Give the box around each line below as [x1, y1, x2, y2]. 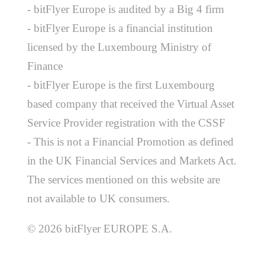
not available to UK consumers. [27, 192, 170, 205]
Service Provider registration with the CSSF [27, 116, 226, 129]
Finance [27, 59, 63, 72]
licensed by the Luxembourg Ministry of [27, 40, 212, 53]
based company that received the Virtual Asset [27, 97, 235, 110]
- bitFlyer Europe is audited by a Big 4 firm [27, 2, 225, 15]
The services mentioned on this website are [27, 173, 221, 186]
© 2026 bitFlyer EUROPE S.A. [27, 222, 173, 235]
